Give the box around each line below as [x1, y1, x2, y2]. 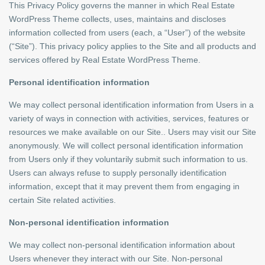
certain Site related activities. [9, 195, 116, 205]
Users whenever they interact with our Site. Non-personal [9, 254, 222, 263]
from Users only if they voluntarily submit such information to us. [9, 154, 248, 164]
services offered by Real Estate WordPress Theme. [9, 55, 201, 64]
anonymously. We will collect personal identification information [9, 141, 243, 150]
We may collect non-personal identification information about [9, 240, 235, 250]
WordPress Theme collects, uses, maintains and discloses [9, 14, 226, 24]
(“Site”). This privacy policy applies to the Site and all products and [9, 41, 256, 51]
